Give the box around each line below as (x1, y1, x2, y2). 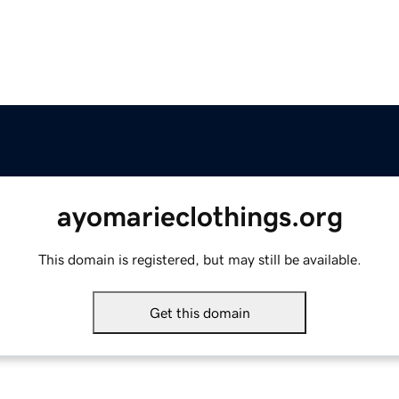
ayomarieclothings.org (56, 202, 343, 232)
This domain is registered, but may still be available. (37, 252, 362, 267)
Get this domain (149, 305, 250, 321)
